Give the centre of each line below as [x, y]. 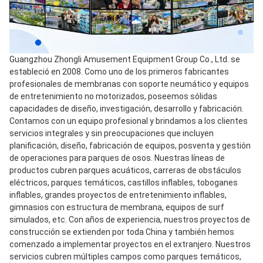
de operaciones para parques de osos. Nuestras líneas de [117, 158]
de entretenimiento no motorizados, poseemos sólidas [113, 96]
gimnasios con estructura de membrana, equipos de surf [117, 207]
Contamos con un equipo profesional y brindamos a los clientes [129, 121]
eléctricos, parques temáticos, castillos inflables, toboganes [124, 182]
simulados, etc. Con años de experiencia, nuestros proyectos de [130, 219]
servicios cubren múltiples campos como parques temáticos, [125, 256]
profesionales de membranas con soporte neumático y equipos [129, 84]
